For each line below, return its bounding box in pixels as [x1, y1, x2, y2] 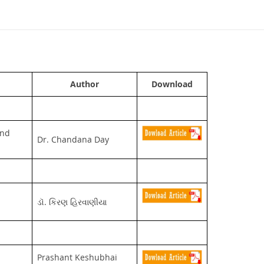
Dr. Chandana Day [37, 133, 109, 145]
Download [151, 78, 193, 90]
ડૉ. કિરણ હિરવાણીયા [37, 196, 107, 207]
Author [70, 78, 99, 90]
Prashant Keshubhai [37, 251, 117, 263]
